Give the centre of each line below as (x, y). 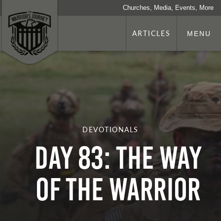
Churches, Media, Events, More (168, 8)
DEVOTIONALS (110, 129)
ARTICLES (151, 33)
